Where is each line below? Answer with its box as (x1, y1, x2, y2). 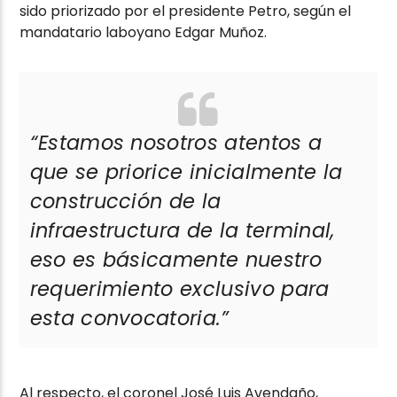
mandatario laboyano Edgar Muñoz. (19, 22, 268, 43)
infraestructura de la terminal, (29, 216, 335, 245)
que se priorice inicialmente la (29, 158, 343, 187)
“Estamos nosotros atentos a (29, 128, 323, 158)
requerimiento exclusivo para (29, 275, 330, 304)
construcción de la (29, 187, 222, 216)
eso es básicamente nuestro (29, 245, 322, 275)
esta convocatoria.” (29, 304, 230, 333)
